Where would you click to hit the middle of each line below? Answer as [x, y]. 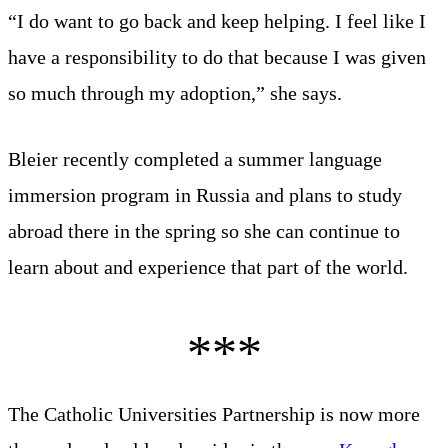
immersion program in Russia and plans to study [205, 194]
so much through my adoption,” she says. [175, 92]
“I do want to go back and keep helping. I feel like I [217, 20]
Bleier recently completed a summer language [195, 158]
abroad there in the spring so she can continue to [204, 230]
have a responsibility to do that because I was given [217, 56]
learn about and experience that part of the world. [208, 266]
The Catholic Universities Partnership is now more [214, 413]
